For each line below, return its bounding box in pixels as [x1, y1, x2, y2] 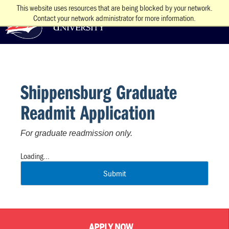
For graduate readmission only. [20, 129, 132, 138]
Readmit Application [20, 99, 155, 125]
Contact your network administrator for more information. [33, 13, 196, 23]
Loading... [20, 151, 50, 161]
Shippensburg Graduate [20, 79, 177, 104]
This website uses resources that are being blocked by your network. [16, 3, 213, 13]
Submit [103, 168, 126, 179]
